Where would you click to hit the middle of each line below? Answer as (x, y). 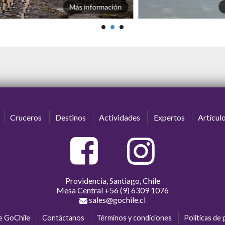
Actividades (120, 117)
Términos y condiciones (134, 218)
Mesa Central (80, 190)
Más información (96, 7)
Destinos (70, 117)
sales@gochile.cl (117, 199)
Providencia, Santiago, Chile (113, 180)
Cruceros (26, 117)
